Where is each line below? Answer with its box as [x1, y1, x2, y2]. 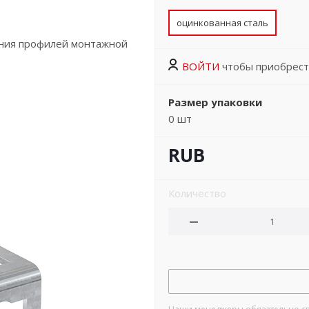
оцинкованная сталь [177, 17, 268, 29]
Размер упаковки [168, 95, 262, 109]
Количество [168, 186, 226, 200]
